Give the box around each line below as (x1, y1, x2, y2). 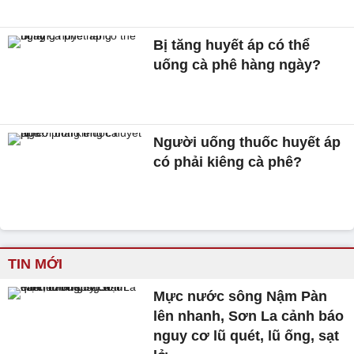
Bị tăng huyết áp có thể (153, 36, 311, 53)
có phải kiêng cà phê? (153, 154, 303, 171)
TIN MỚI (8, 256, 62, 273)
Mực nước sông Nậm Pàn (153, 288, 328, 305)
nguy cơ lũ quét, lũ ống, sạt (153, 328, 340, 345)
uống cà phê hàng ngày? (153, 56, 322, 73)
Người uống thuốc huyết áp (153, 134, 341, 151)
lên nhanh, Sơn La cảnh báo (153, 308, 345, 325)
